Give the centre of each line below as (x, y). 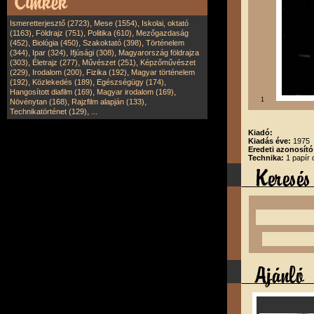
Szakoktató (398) (112, 43)
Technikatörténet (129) (48, 111)
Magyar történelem (163, 72)
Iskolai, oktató (165, 23)
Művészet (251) (109, 62)
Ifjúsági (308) (92, 53)
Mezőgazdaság (162, 33)
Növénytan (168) (39, 102)
